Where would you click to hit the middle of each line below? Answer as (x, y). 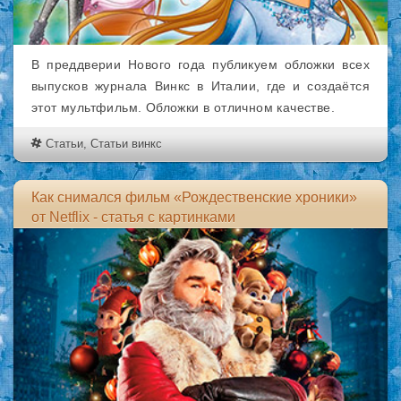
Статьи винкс (126, 144)
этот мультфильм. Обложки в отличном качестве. (183, 107)
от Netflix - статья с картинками (133, 217)
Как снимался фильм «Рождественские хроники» (194, 197)
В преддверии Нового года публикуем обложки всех (200, 64)
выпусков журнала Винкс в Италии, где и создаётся (200, 86)
